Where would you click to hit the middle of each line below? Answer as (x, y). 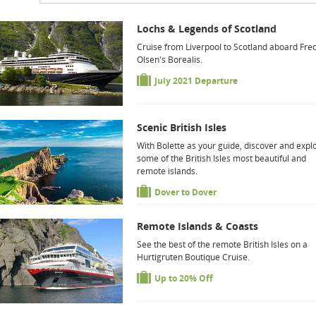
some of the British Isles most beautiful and (221, 158)
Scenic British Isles (182, 127)
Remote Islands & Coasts (197, 226)
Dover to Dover (186, 192)
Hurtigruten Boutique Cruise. (193, 257)
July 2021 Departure (196, 81)
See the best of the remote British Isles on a (222, 244)
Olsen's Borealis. (170, 60)
